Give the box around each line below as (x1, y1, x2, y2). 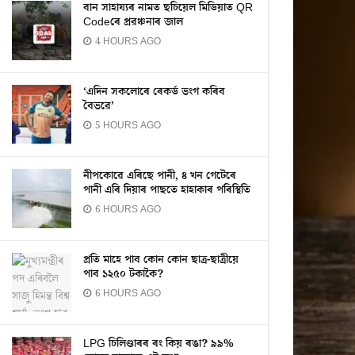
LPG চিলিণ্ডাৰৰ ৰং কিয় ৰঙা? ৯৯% (83, 336, 234, 352)
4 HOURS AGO (93, 35, 161, 48)
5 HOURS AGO (93, 119, 161, 132)
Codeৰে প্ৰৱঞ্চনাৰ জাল (83, 14, 183, 30)
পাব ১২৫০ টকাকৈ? (83, 266, 163, 282)
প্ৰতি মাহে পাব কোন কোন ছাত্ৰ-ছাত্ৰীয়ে (83, 252, 239, 268)
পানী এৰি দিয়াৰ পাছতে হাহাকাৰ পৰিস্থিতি (83, 182, 250, 198)
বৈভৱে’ (83, 98, 114, 114)
